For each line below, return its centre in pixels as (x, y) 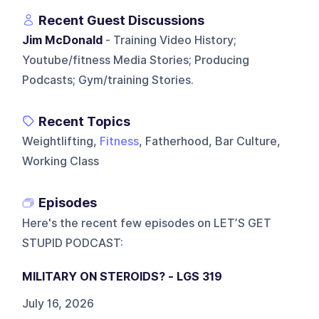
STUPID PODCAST (72, 243)
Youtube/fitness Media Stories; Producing (136, 60)
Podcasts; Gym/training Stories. (108, 80)
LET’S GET (243, 223)
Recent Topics (85, 121)
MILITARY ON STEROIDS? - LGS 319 (122, 276)
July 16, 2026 (58, 303)
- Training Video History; (170, 40)
